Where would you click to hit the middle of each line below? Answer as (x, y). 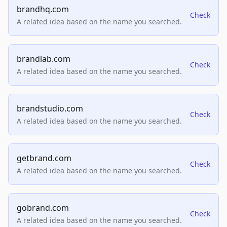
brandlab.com (44, 59)
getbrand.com (44, 158)
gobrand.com (43, 208)
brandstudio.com (50, 109)
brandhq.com (43, 9)
